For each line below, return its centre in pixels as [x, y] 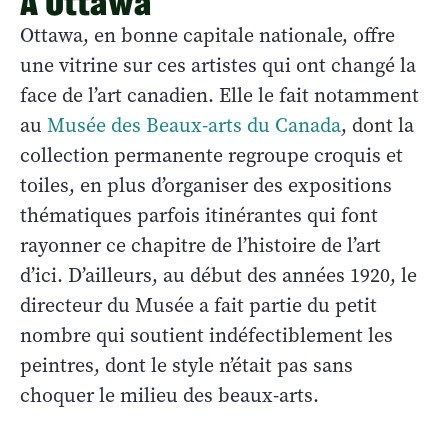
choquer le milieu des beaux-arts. [169, 395]
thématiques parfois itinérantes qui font [199, 215]
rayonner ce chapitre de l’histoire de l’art [200, 245]
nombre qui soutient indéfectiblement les [206, 335]
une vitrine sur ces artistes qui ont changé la [218, 65]
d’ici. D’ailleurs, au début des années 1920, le [218, 275]
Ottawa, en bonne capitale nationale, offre [207, 35]
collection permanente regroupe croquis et [211, 155]
